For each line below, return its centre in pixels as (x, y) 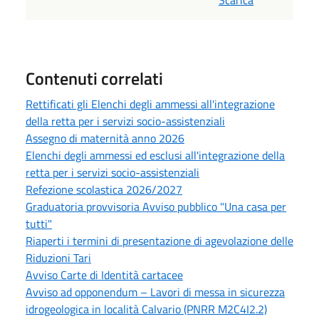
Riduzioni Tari (58, 258)
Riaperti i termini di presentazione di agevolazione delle (159, 241)
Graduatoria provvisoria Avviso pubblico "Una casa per (156, 207)
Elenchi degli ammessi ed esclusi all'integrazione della (155, 156)
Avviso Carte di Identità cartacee (104, 275)
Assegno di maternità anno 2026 (105, 138)
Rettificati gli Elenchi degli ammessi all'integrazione (150, 104)
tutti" (39, 224)
